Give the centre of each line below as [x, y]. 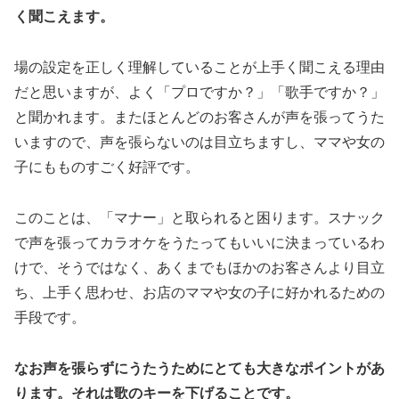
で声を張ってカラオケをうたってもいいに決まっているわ [199, 242]
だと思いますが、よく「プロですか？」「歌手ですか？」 [199, 93]
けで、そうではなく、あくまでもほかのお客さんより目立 [199, 267]
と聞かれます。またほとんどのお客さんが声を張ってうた [199, 118]
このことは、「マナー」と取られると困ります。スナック [199, 217]
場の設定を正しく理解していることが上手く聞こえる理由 [199, 68]
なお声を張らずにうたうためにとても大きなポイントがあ [199, 368]
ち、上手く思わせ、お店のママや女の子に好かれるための [199, 292]
